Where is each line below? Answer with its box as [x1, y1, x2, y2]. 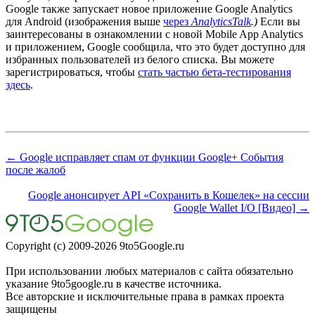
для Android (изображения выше [6, 15, 163, 27]
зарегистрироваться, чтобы [6, 65, 138, 78]
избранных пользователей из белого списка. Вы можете [6, 53, 274, 65]
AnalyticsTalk [191, 15, 251, 27]
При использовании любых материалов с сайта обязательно [6, 264, 293, 277]
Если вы [257, 15, 300, 27]
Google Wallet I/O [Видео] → [174, 201, 309, 214]
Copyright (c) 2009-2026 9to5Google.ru [6, 239, 184, 252]
